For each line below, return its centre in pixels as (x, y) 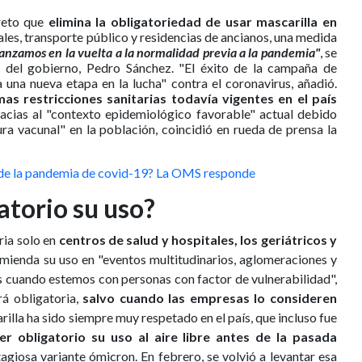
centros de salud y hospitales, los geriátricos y (198, 240)
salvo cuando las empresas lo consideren (210, 298)
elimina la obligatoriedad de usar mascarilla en (191, 22)
